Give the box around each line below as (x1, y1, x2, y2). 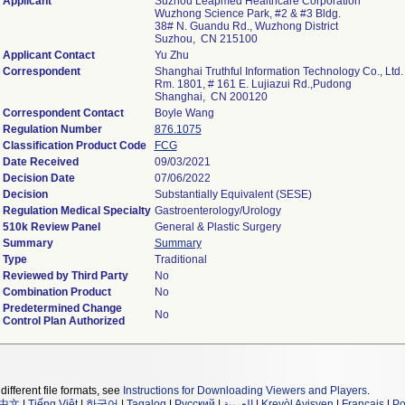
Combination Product (2, 286, 111, 298)
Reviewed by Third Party (2, 269, 128, 282)
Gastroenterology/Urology (154, 204, 281, 217)
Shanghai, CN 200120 (154, 90, 268, 103)
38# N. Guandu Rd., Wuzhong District (154, 20, 338, 33)
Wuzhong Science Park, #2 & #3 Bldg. (154, 7, 341, 20)
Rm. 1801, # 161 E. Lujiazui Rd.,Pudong (154, 78, 352, 90)
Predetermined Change (2, 302, 122, 315)
